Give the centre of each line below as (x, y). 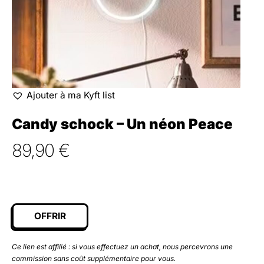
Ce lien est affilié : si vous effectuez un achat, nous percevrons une (122, 247)
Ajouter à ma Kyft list (71, 95)
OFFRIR (50, 216)
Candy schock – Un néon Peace (122, 124)
